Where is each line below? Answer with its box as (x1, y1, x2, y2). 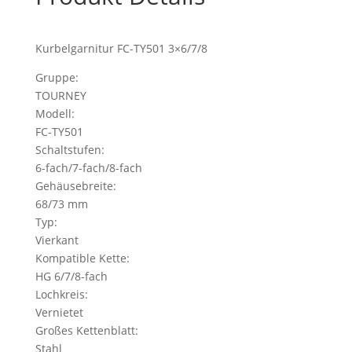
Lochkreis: (35, 287, 88, 302)
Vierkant (35, 233, 79, 247)
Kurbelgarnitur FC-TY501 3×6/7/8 (35, 41, 207, 56)
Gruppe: (35, 70, 79, 85)
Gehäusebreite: (35, 178, 116, 193)
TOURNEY (35, 88, 86, 103)
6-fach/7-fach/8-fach (35, 160, 142, 175)
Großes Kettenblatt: (35, 323, 138, 338)
